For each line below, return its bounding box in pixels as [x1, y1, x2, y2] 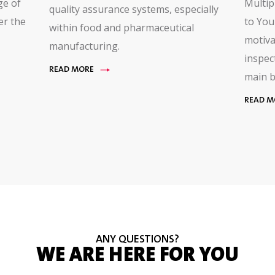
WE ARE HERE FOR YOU [36, 246, 239, 267]
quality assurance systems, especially [48, 2, 219, 17]
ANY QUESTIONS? [96, 234, 179, 246]
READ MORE [48, 66, 94, 75]
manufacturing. [48, 39, 120, 53]
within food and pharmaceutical [48, 21, 194, 35]
